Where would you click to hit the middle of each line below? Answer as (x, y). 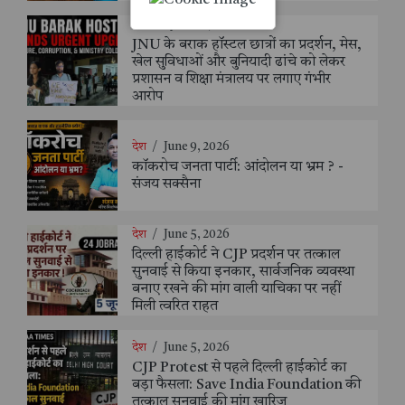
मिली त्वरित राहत (175, 306)
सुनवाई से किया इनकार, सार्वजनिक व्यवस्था (243, 272)
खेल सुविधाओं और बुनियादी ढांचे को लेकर (239, 62)
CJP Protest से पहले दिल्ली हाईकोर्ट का (239, 368)
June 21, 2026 (206, 24)
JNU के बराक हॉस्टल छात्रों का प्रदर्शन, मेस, (247, 45)
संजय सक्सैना (166, 184)
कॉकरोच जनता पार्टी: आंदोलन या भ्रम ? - (238, 167)
